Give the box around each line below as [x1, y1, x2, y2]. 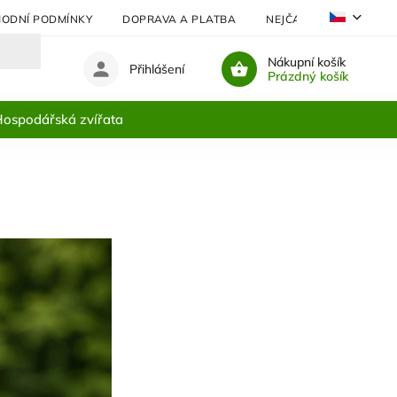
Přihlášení [129, 60, 185, 77]
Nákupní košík [267, 53, 346, 70]
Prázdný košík [267, 67, 348, 84]
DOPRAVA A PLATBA [122, 12, 236, 26]
